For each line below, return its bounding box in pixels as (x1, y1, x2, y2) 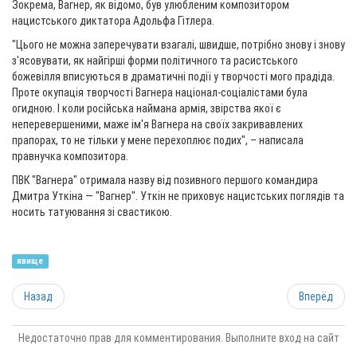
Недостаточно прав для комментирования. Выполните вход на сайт (18, 331, 339, 344)
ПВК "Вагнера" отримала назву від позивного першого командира (12, 174, 318, 186)
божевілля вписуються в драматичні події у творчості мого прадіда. (12, 70, 335, 83)
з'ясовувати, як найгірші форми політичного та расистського (12, 54, 298, 67)
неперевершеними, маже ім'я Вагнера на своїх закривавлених (12, 118, 303, 131)
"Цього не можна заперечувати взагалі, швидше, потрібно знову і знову (12, 38, 345, 51)
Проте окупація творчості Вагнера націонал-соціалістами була (12, 86, 308, 99)
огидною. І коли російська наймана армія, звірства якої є (12, 102, 281, 115)
